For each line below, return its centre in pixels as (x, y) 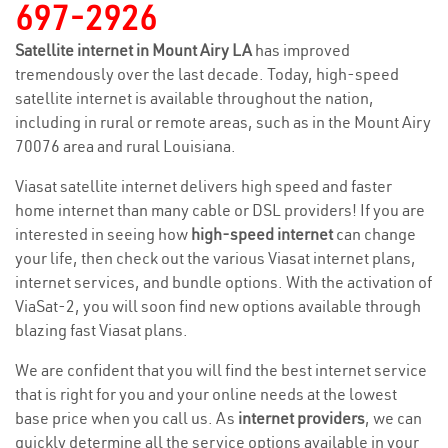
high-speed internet (262, 234)
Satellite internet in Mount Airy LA (135, 50)
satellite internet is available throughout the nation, (194, 98)
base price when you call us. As (126, 418)
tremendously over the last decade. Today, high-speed (207, 74)
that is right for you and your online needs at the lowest (206, 394)
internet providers (301, 418)
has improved (302, 50)
